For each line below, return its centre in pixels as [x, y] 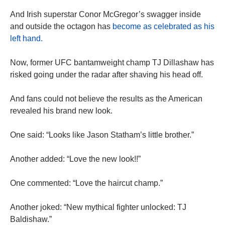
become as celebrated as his [163, 27]
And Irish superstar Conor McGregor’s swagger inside [105, 15]
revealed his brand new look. [61, 111]
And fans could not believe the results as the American [106, 99]
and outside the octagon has [61, 27]
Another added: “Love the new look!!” [75, 159]
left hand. [26, 39]
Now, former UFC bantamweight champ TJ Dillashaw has [112, 63]
